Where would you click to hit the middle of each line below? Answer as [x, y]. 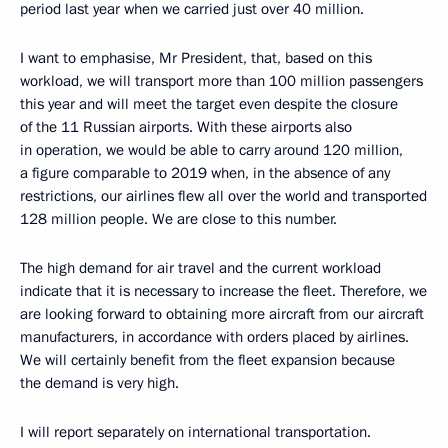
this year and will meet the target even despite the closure [209, 104]
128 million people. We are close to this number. [178, 219]
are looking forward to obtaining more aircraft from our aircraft [222, 314]
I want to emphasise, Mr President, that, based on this [196, 58]
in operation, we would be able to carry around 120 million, [211, 150]
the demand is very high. [99, 383]
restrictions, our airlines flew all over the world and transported [223, 196]
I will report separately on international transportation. [195, 432]
